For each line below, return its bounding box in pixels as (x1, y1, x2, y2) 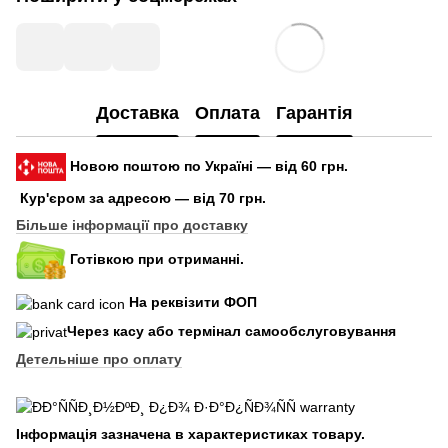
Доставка (95, 102, 179, 123)
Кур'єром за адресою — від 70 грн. (20, 190, 266, 207)
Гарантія (275, 102, 353, 123)
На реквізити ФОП (129, 294, 257, 311)
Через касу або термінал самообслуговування (67, 322, 396, 339)
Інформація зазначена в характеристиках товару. (16, 426, 365, 443)
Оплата (194, 102, 260, 123)
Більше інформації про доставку (16, 217, 248, 234)
